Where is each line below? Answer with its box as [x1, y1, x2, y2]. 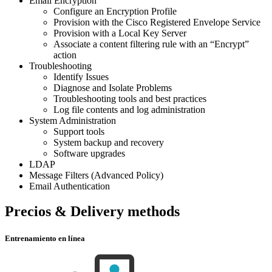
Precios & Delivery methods [5, 203, 180, 220]
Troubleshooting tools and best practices [53, 93, 206, 104]
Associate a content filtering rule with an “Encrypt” [53, 38, 249, 49]
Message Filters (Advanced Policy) [29, 169, 163, 180]
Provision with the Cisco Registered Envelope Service [53, 16, 260, 27]
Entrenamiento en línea [5, 233, 85, 243]
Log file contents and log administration [53, 104, 205, 115]
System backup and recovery [53, 137, 164, 148]
